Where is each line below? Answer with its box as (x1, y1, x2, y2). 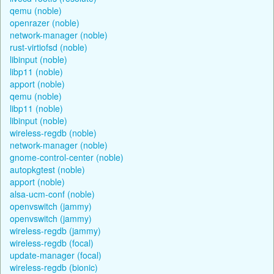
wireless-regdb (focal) (10, 236, 94, 249)
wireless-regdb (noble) (10, 126, 97, 139)
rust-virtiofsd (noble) (10, 40, 87, 53)
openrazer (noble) (10, 16, 80, 29)
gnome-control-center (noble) (10, 150, 124, 163)
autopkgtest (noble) (10, 163, 85, 176)
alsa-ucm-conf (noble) (10, 187, 95, 200)
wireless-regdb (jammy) (10, 224, 101, 237)
